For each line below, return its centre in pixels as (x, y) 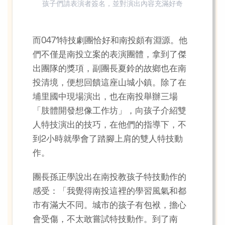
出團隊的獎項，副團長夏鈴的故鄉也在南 (109, 69)
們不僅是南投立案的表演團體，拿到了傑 (109, 55)
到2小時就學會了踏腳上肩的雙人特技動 (108, 139)
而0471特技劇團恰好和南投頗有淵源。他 (110, 41)
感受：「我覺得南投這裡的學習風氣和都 (109, 192)
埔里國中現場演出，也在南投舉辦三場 (105, 97)
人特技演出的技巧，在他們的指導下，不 (109, 125)
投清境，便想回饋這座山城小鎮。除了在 (109, 83)
